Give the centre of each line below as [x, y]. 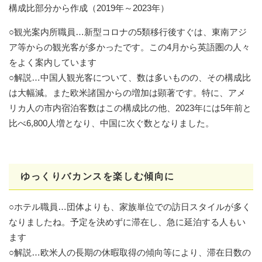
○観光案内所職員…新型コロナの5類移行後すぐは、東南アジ [128, 32]
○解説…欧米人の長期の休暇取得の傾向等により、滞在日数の [130, 252]
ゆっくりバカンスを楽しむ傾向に [98, 176]
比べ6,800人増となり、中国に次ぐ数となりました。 [111, 123]
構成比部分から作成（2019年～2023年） [89, 8]
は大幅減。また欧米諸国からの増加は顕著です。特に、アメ [127, 92]
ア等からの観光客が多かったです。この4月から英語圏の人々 [130, 47]
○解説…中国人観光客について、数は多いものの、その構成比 [130, 77]
